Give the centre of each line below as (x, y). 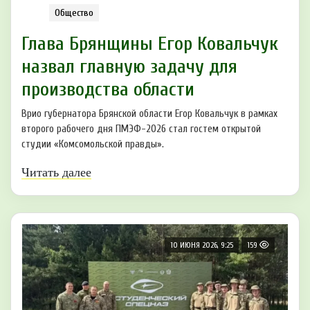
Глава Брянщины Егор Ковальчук (150, 44)
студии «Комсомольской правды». (93, 145)
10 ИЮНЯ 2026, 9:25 (202, 245)
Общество (74, 13)
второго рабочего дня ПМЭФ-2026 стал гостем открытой (141, 129)
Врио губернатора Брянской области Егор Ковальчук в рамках (149, 114)
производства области (108, 90)
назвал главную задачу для (129, 67)
